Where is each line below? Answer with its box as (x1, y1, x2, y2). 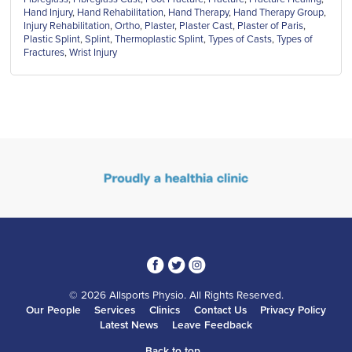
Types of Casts (208, 33, 273, 46)
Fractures (24, 46, 65, 60)
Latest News (100, 319, 159, 332)
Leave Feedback (171, 319, 252, 332)
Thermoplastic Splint (115, 33, 204, 46)
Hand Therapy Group (233, 6, 324, 20)
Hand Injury (24, 6, 73, 20)
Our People (25, 303, 81, 317)
